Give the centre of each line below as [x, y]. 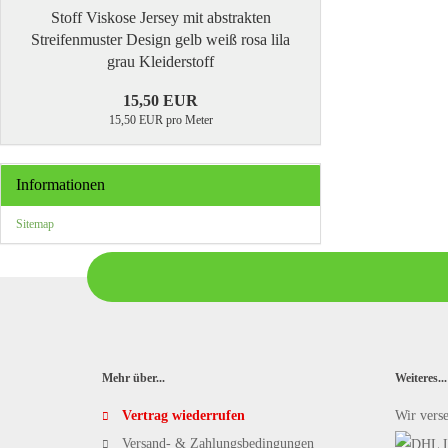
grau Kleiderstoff [160, 61]
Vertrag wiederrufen [183, 415]
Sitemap [35, 224]
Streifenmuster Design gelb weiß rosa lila [160, 39]
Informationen [60, 184]
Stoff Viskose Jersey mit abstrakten [160, 17]
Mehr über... [133, 378]
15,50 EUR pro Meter [160, 120]
